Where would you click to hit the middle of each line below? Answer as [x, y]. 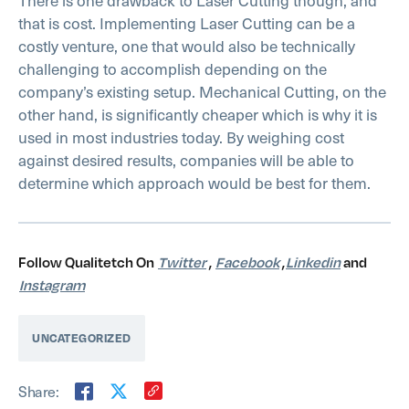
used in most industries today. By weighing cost [181, 136]
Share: [38, 390]
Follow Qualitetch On [88, 262]
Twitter [182, 262]
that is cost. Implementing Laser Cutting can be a [187, 22]
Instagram [52, 284]
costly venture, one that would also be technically [187, 45]
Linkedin [313, 262]
